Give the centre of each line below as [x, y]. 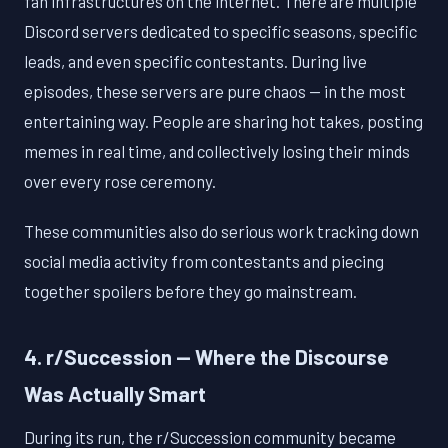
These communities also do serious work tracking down [221, 231]
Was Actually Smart [115, 393]
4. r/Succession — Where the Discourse [206, 356]
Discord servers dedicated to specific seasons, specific [220, 31]
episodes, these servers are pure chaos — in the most [215, 91]
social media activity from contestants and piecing [204, 261]
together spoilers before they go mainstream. [190, 291]
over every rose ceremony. [120, 181]
